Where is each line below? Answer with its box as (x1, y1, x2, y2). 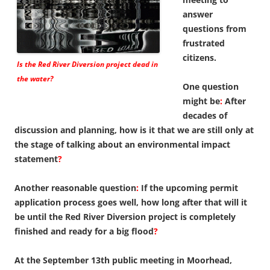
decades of (183, 109, 227, 121)
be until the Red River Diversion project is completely (14, 210, 236, 222)
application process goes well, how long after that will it (14, 196, 247, 208)
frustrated (183, 37, 225, 49)
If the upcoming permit (139, 181, 238, 193)
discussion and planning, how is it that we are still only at (14, 124, 254, 136)
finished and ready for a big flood (14, 225, 154, 237)
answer (183, 8, 213, 20)
